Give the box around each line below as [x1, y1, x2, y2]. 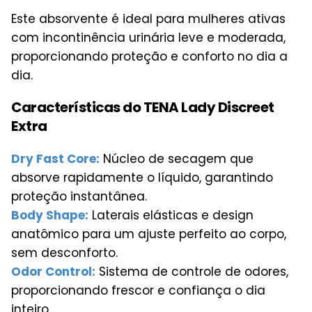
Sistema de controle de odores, [95, 263, 288, 281]
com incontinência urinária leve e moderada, [11, 29, 286, 46]
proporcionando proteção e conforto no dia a [11, 47, 288, 65]
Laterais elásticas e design [88, 207, 253, 224]
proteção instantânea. [11, 188, 147, 205]
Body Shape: [11, 207, 88, 224]
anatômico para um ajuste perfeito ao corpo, [11, 226, 286, 243]
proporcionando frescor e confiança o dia [11, 282, 265, 299]
